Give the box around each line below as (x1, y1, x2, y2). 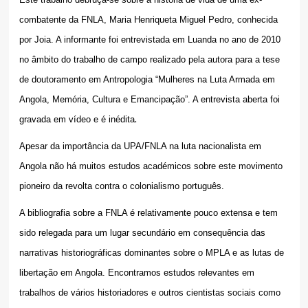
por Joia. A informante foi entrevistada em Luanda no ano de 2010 (19, 34, 280, 45)
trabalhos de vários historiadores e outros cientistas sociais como (19, 287, 280, 298)
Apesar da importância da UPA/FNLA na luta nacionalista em (19, 140, 261, 151)
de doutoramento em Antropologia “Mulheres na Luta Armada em (19, 74, 275, 85)
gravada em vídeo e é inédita (19, 113, 135, 124)
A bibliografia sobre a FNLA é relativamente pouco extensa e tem (19, 207, 278, 218)
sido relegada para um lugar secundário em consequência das (19, 227, 265, 238)
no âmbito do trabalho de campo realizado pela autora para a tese (19, 54, 280, 65)
